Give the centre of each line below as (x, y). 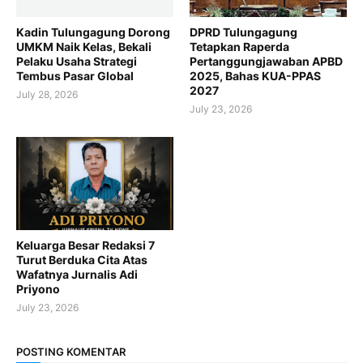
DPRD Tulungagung (243, 32)
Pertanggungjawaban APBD (266, 62)
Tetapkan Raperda (239, 47)
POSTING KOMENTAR (71, 351)
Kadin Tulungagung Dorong (93, 32)
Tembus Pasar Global (75, 76)
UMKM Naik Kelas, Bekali (84, 47)
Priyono (38, 289)
